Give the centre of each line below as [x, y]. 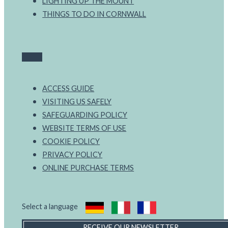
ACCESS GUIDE [68, 89]
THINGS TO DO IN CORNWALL [94, 14]
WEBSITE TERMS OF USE [84, 128]
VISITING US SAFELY [77, 102]
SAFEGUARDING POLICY [85, 115]
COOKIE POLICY [71, 141]
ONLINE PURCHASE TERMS [88, 168]
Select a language [50, 207]
